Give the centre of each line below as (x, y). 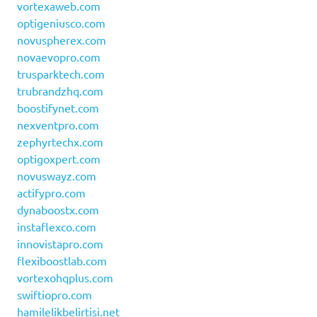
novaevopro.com (59, 57)
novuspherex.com (62, 40)
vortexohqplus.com (65, 278)
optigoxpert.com (59, 159)
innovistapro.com (60, 244)
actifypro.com (51, 193)
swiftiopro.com (54, 295)
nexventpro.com (58, 125)
